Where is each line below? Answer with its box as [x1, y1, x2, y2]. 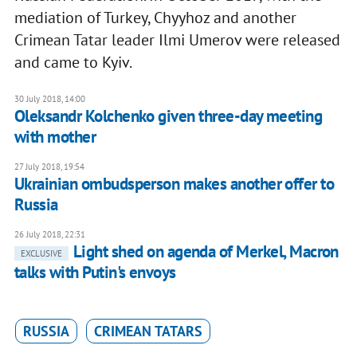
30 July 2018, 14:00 [14, 92, 85, 104]
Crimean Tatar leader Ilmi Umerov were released [14, 29, 340, 50]
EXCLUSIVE [20, 247, 62, 259]
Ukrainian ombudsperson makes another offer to [14, 172, 335, 194]
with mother [14, 125, 96, 147]
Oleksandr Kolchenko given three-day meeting [14, 104, 323, 127]
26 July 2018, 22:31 [14, 228, 85, 240]
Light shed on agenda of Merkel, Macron [73, 240, 339, 262]
